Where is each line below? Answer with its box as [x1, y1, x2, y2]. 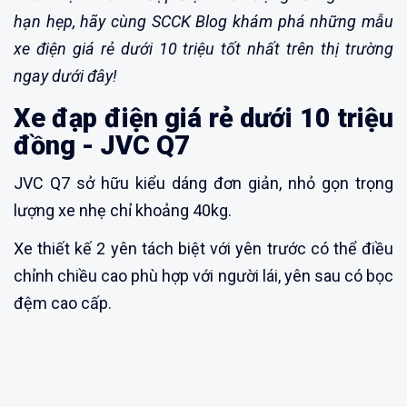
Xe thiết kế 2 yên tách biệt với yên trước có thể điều [14, 239, 393, 259]
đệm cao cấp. [14, 293, 112, 313]
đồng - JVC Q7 [14, 130, 190, 162]
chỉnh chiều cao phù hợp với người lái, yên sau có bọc [14, 266, 393, 286]
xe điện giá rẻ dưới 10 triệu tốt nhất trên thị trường [14, 39, 393, 59]
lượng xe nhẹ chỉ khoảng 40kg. [14, 201, 232, 221]
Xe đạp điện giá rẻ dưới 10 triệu [14, 103, 393, 134]
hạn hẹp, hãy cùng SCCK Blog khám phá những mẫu [14, 12, 393, 32]
